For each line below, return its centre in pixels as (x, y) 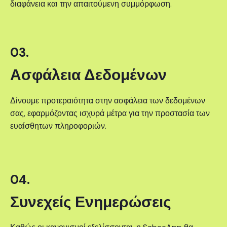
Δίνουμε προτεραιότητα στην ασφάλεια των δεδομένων (108, 100)
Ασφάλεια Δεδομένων (88, 75)
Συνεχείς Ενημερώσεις (91, 202)
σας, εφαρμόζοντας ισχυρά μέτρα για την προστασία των (110, 113)
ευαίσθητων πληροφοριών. (58, 126)
